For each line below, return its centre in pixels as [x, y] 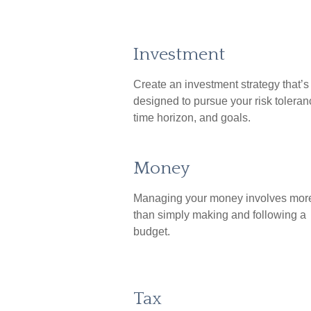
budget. [152, 232]
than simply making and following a [220, 215]
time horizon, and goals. [192, 118]
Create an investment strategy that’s [221, 84]
